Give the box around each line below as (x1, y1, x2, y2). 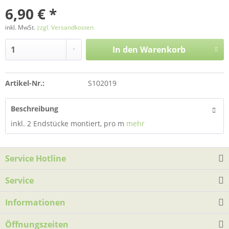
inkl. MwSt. (5, 23, 37, 32)
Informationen (5, 197, 65, 208)
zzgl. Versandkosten (37, 23, 94, 32)
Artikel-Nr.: (5, 78, 44, 88)
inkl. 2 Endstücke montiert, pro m (11, 119, 126, 128)
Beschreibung (11, 104, 58, 113)
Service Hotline (5, 153, 66, 164)
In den (112, 44, 138, 55)
